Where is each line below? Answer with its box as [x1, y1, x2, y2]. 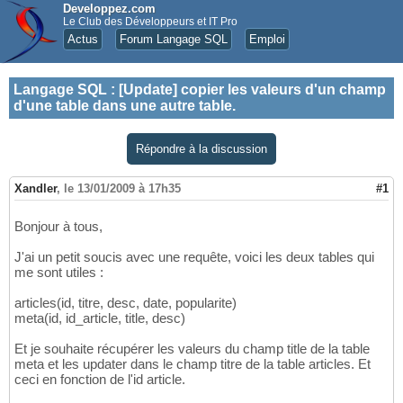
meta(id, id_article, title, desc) [14, 310, 185, 327]
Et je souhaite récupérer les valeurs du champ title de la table [14, 341, 370, 357]
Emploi [249, 32, 285, 46]
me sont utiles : [14, 264, 103, 281]
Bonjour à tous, [14, 219, 103, 235]
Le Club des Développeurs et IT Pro [63, 15, 237, 28]
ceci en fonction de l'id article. [14, 372, 185, 388]
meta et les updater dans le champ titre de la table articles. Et [14, 356, 371, 372]
